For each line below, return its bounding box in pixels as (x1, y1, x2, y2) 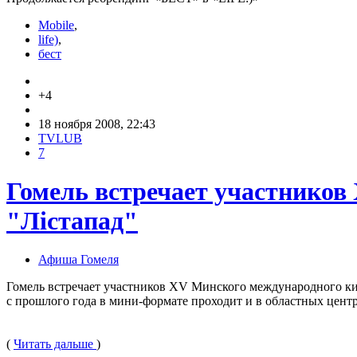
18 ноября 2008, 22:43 (38, 116, 155, 131)
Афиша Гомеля (38, 253, 119, 267)
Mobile (38, 18, 74, 32)
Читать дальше (14, 337, 96, 351)
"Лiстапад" (6, 206, 138, 235)
